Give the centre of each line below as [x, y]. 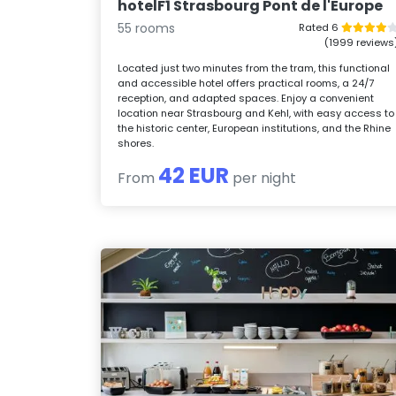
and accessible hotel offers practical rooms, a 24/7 [246, 83]
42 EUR [194, 175]
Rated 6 [320, 27]
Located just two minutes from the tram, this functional [254, 68]
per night [263, 178]
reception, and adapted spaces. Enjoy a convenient [246, 98]
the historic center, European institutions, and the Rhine [255, 128]
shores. [136, 143]
